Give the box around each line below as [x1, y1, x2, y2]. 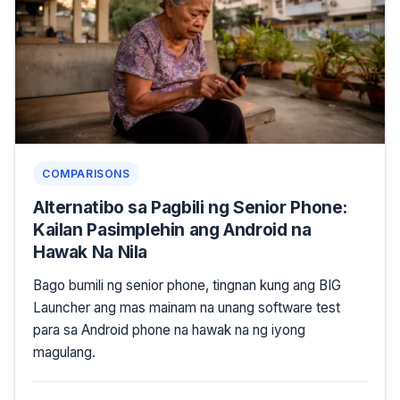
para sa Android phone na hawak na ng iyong [33, 321, 305, 339]
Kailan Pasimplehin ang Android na [33, 219, 312, 241]
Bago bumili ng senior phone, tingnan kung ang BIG [33, 277, 341, 295]
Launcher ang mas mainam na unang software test [33, 299, 340, 317]
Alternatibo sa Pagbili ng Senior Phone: [33, 196, 348, 219]
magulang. [33, 344, 96, 362]
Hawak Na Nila [33, 241, 148, 263]
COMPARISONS [42, 167, 130, 181]
